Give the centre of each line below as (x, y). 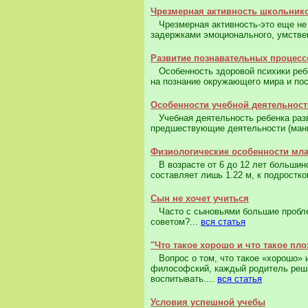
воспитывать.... (184, 279)
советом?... (176, 222)
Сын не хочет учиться (200, 199)
